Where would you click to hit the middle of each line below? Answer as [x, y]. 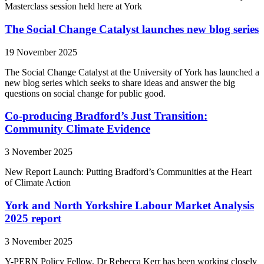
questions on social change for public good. [85, 93]
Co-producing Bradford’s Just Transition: [106, 116]
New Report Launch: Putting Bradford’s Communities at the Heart [128, 172]
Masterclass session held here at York [73, 6]
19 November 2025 [41, 52]
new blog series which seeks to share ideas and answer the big [120, 82]
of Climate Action [38, 183]
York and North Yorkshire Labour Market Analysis [129, 205]
